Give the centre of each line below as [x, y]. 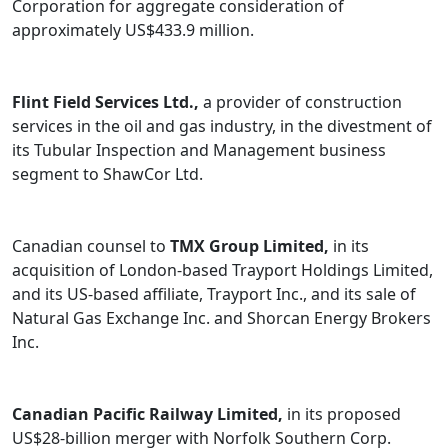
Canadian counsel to [91, 246]
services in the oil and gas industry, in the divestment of [222, 126]
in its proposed [342, 414]
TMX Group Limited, [249, 246]
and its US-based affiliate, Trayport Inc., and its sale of [214, 294]
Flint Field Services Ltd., [107, 102]
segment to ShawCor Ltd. [107, 174]
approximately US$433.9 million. [133, 30]
